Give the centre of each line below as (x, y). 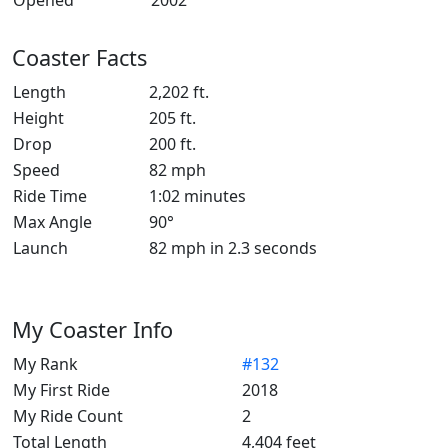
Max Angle (52, 222)
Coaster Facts (79, 57)
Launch (40, 248)
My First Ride (61, 390)
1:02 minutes (197, 196)
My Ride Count (68, 416)
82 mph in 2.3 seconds (233, 248)
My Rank (45, 364)
